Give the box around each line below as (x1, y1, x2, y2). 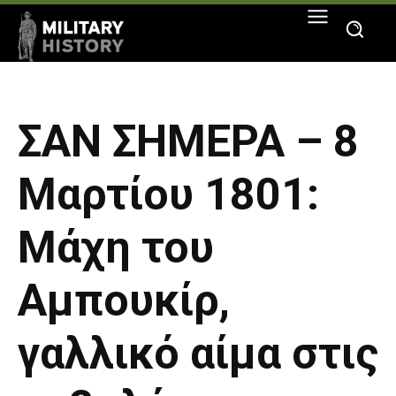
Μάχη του (18, 222, 214, 274)
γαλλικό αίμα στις (18, 328, 378, 380)
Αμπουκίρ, (18, 275, 230, 327)
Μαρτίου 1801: (18, 169, 319, 221)
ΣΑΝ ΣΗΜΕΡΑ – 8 (18, 116, 359, 168)
